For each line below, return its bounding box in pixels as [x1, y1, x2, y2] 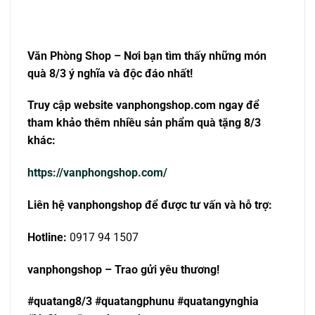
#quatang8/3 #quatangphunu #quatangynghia [27, 295, 259, 309]
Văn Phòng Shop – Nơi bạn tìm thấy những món [27, 49, 266, 63]
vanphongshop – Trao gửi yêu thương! [27, 262, 219, 276]
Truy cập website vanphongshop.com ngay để [27, 98, 259, 112]
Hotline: [27, 230, 67, 244]
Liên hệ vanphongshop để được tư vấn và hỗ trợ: [27, 198, 272, 212]
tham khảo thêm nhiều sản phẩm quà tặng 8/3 [27, 116, 261, 130]
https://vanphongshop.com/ [27, 166, 167, 180]
